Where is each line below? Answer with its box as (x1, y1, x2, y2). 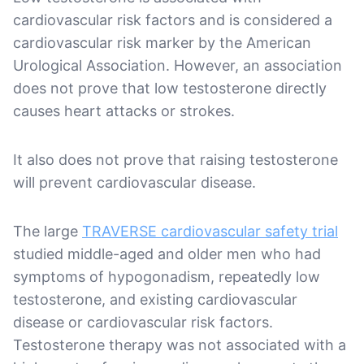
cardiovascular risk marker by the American (13, 33, 311, 51)
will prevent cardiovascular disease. (13, 173, 256, 191)
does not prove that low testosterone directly (13, 79, 327, 97)
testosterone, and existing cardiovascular (13, 290, 297, 308)
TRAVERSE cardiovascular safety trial (82, 222, 338, 240)
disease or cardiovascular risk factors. (13, 313, 273, 331)
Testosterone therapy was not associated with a (13, 336, 346, 353)
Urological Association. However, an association (13, 56, 342, 74)
